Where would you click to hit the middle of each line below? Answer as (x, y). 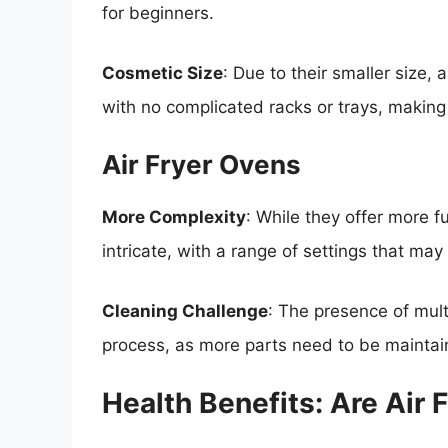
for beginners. (158, 13)
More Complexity (174, 217)
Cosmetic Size (162, 72)
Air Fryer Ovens (201, 165)
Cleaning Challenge (185, 310)
